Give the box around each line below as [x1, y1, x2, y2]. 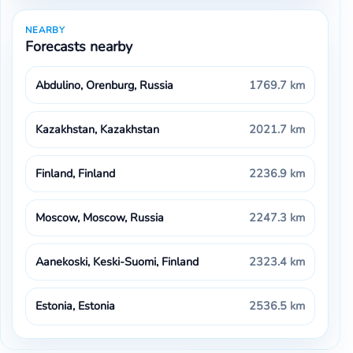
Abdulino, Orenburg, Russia [35, 76, 174, 93]
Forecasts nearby [24, 36, 132, 56]
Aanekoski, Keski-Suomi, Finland [35, 254, 199, 270]
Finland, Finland [35, 165, 116, 181]
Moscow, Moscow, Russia [35, 210, 165, 226]
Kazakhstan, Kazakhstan [35, 121, 160, 137]
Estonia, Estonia [35, 298, 116, 314]
